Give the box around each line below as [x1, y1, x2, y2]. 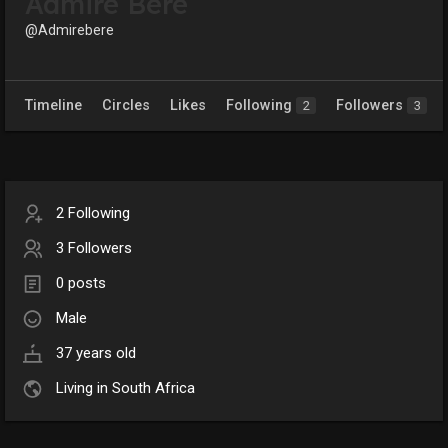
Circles [102, 97, 150, 115]
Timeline [25, 97, 82, 115]
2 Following [56, 204, 130, 223]
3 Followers [56, 239, 132, 258]
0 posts [56, 274, 106, 293]
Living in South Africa [56, 379, 195, 398]
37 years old [56, 344, 136, 363]
